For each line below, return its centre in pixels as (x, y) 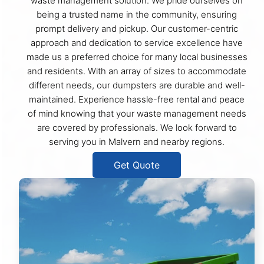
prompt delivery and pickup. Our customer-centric (137, 29)
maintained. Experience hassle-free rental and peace (137, 100)
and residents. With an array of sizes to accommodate (137, 71)
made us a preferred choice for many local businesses (137, 57)
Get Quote (137, 165)
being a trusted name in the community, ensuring (137, 15)
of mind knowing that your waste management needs (137, 114)
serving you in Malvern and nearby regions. (137, 142)
